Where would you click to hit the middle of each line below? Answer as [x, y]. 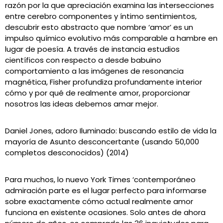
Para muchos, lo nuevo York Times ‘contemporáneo [100, 179]
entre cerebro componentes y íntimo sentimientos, [101, 16]
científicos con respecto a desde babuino [83, 60]
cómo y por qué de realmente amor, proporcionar [98, 93]
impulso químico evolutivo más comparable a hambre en [111, 38]
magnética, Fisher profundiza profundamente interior [104, 82]
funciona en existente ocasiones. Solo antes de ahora [105, 212]
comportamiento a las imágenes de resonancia [94, 71]
